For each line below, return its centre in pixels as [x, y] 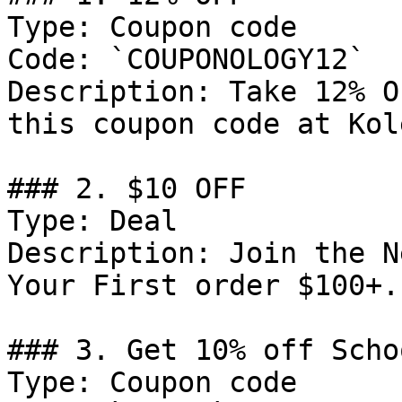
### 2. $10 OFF [127, 188]
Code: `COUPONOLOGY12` [186, 59]
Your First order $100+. [203, 285]
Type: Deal [92, 221]
